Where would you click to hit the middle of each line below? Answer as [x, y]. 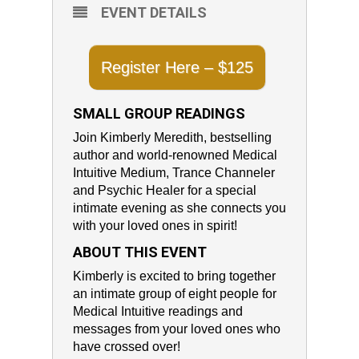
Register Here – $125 [177, 68]
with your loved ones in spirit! [155, 226]
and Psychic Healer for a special [164, 191]
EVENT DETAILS [153, 13]
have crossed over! [126, 347]
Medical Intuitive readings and [157, 312]
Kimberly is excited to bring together [174, 276]
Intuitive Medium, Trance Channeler [173, 173]
